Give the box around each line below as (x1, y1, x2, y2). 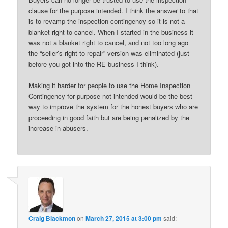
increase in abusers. (28, 123, 89, 133)
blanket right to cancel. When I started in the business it (28, 26, 194, 37)
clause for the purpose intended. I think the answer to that (28, 5, 199, 15)
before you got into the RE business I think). (28, 59, 159, 69)
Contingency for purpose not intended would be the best (28, 91, 193, 101)
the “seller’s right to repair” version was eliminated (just (28, 48, 190, 58)
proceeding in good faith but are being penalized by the (28, 112, 190, 122)
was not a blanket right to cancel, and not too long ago (28, 37, 189, 47)
